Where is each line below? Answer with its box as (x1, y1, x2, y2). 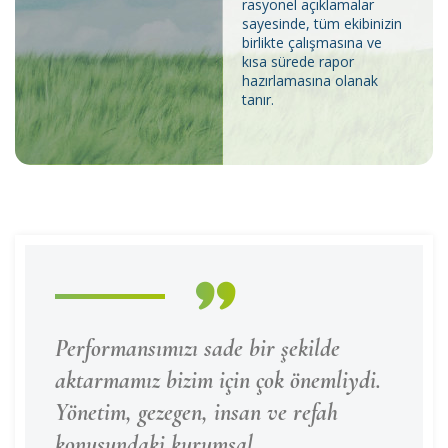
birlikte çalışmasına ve (242, 33, 383, 52)
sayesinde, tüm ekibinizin (242, 14, 403, 33)
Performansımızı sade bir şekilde (55, 334, 340, 363)
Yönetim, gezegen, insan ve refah (55, 398, 338, 427)
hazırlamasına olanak (242, 71, 379, 90)
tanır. (242, 90, 275, 109)
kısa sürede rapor (242, 52, 355, 71)
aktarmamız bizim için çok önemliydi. (55, 366, 381, 395)
